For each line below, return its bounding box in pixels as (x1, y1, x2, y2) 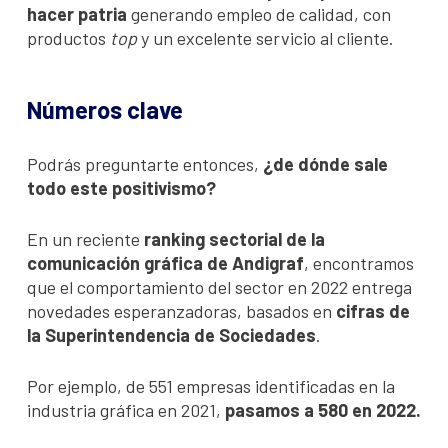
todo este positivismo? (27, 177, 216, 200)
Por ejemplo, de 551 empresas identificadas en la (27, 375, 395, 398)
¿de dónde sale (263, 153, 388, 176)
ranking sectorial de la (144, 228, 325, 251)
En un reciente (27, 228, 144, 251)
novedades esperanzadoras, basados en (27, 300, 336, 323)
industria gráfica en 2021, (27, 399, 225, 422)
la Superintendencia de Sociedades (27, 324, 316, 347)
